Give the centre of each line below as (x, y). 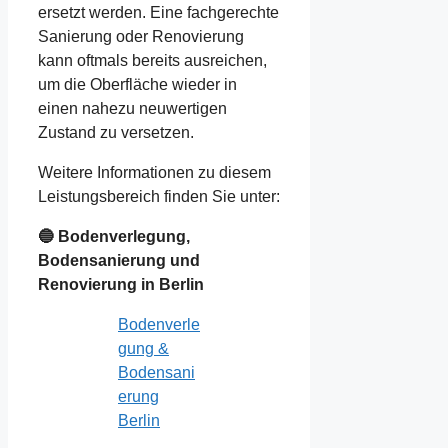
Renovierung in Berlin (121, 285)
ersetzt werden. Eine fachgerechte (158, 13)
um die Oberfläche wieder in (137, 85)
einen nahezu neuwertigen (132, 109)
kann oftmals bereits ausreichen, (152, 61)
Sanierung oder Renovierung (141, 37)
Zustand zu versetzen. (116, 133)
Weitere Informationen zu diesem (154, 173)
